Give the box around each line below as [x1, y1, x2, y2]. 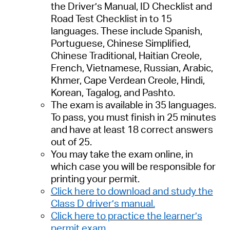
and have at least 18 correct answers [50, 123, 213, 136]
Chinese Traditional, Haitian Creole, [50, 49, 202, 62]
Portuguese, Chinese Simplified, [50, 37, 190, 50]
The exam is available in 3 [50, 99, 161, 111]
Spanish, [162, 25, 202, 37]
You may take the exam [50, 148, 155, 161]
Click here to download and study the [50, 185, 213, 198]
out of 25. [50, 136, 94, 148]
